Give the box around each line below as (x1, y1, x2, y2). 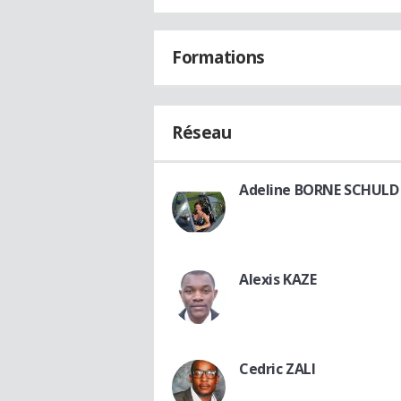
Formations (172, 46, 265, 70)
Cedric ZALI (239, 359, 316, 380)
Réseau (172, 121, 232, 145)
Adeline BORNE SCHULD (239, 180, 399, 200)
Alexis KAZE (239, 269, 317, 290)
